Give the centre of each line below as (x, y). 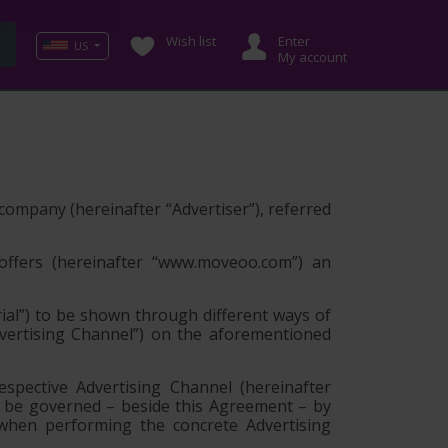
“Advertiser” (210, 209)
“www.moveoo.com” (225, 262)
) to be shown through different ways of (178, 315)
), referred (293, 209)
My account (312, 57)
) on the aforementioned (235, 334)
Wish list (191, 41)
